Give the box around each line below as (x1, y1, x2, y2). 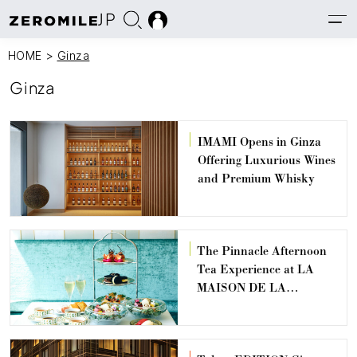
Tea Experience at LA (197, 261, 315, 277)
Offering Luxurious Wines (197, 152, 335, 168)
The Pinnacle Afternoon (197, 243, 328, 259)
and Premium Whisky (197, 171, 315, 186)
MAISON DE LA (197, 280, 287, 296)
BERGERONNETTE (197, 298, 312, 314)
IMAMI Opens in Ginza (197, 134, 321, 150)
